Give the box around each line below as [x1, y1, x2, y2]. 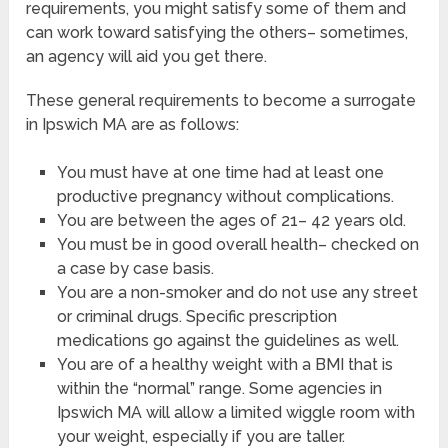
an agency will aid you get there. [26, 47, 268, 67]
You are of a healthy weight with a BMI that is [56, 355, 393, 375]
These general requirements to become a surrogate [26, 91, 417, 111]
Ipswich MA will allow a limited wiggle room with [56, 403, 415, 423]
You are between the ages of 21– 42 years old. [56, 211, 406, 231]
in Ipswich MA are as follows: [26, 115, 240, 135]
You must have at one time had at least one [56, 163, 384, 183]
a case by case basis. [56, 259, 214, 279]
